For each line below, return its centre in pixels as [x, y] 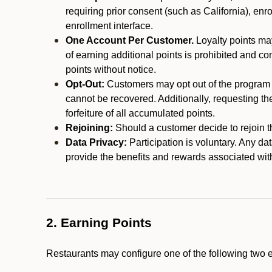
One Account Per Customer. [130, 40]
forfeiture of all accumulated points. [140, 113]
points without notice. [112, 70]
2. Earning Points [99, 223]
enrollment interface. [109, 26]
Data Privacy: [96, 142]
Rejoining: [89, 128]
